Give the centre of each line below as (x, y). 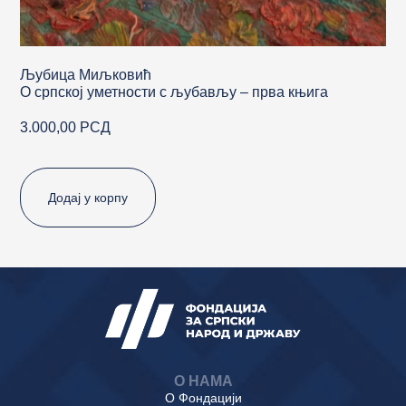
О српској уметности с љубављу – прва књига (174, 92)
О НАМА (203, 381)
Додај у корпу (88, 197)
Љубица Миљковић (86, 74)
